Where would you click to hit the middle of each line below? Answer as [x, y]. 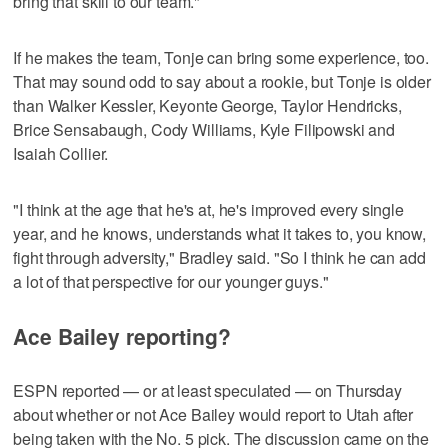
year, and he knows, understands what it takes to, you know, [220, 233]
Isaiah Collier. [61, 153]
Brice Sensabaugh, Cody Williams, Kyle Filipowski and [204, 129]
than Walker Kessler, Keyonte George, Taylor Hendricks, [207, 105]
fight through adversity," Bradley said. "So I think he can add [219, 257]
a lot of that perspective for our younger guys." [171, 281]
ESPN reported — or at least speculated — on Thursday [208, 390]
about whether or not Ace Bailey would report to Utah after [213, 414]
